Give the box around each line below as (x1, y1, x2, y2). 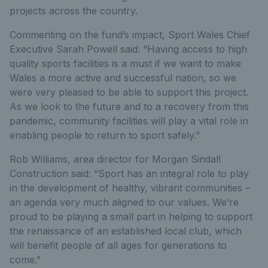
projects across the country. (10, 4, 138, 17)
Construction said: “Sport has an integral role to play (10, 167, 249, 179)
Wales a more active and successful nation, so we (10, 71, 236, 84)
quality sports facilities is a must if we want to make (10, 57, 241, 69)
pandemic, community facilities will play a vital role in (10, 114, 248, 127)
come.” (10, 253, 41, 266)
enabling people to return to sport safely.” (10, 129, 200, 141)
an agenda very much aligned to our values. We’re (10, 196, 239, 208)
